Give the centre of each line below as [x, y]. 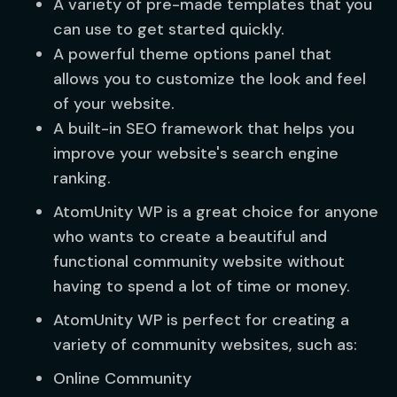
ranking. [82, 178]
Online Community [122, 378]
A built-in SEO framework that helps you [204, 128]
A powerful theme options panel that [192, 54]
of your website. [114, 104]
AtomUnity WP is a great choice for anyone [216, 212]
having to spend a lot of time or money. [202, 286]
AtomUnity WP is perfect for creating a [201, 320]
